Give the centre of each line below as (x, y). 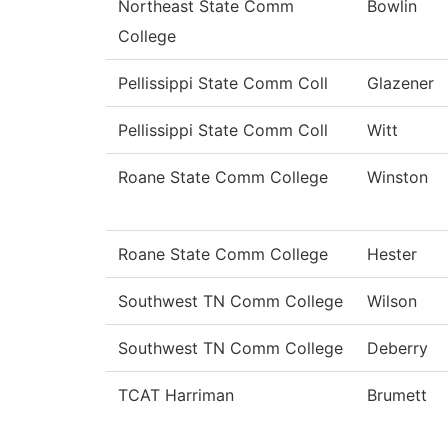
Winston (397, 177)
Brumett (397, 395)
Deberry (397, 348)
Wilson (392, 301)
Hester (392, 254)
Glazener (400, 83)
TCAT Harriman (176, 395)
